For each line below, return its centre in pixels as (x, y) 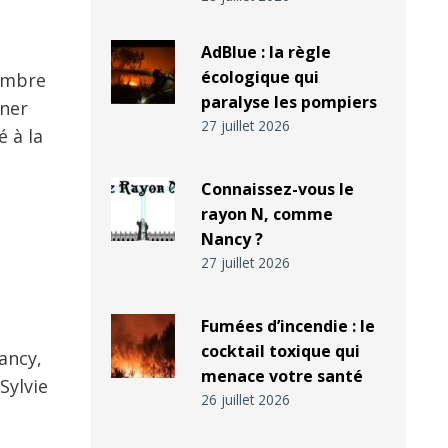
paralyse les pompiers (288, 102)
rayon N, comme (266, 214)
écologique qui (259, 77)
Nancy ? (231, 239)
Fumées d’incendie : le (287, 326)
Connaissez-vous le (277, 189)
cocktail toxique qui (280, 351)
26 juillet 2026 (245, 400)
